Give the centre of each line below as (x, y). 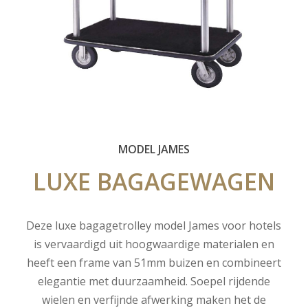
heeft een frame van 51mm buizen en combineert (154, 262)
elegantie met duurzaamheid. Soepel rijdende (154, 281)
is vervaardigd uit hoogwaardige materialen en (154, 244)
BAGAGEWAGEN (186, 181)
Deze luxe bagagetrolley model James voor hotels (154, 225)
